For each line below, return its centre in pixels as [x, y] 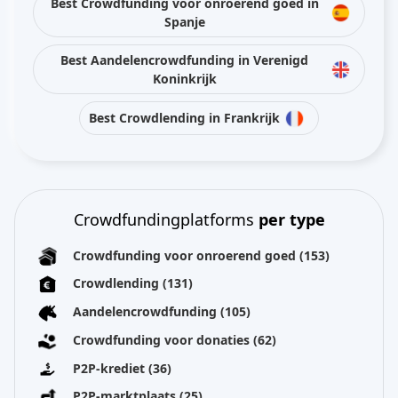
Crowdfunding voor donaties [163, 339]
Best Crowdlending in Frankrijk [184, 118]
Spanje [184, 21]
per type [291, 219]
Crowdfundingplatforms [166, 219]
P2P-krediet [111, 368]
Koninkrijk [184, 78]
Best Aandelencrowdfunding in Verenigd [184, 60]
